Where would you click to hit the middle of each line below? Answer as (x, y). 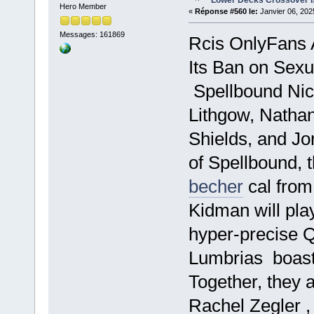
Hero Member (83, 7)
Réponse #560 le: (226, 12)
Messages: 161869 (92, 35)
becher (216, 187)
